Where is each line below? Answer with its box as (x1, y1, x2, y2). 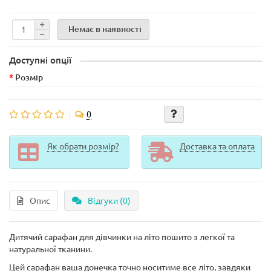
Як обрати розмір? (47, 142, 119, 151)
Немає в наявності (68, 24, 142, 34)
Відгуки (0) (88, 196, 131, 206)
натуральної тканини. (9, 244, 92, 254)
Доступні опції (9, 55, 71, 65)
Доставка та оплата (180, 142, 255, 151)
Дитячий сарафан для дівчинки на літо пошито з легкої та (9, 232, 235, 242)
